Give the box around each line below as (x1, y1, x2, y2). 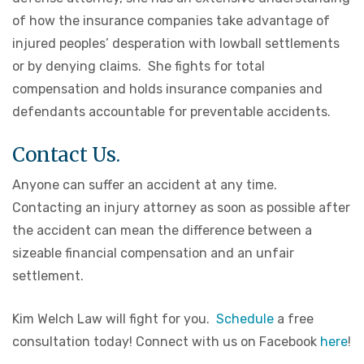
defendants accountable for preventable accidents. (12, 104, 331, 120)
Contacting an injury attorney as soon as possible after (12, 200, 350, 216)
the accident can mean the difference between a (12, 223, 312, 239)
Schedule (216, 311, 274, 327)
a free (274, 311, 314, 327)
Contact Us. (12, 142, 120, 168)
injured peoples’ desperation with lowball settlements (12, 36, 340, 52)
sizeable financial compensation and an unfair (12, 245, 294, 262)
